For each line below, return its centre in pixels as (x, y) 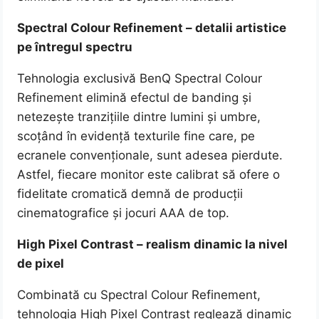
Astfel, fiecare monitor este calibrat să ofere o (149, 175)
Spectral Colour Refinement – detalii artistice (152, 28)
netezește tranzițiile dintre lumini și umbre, (139, 117)
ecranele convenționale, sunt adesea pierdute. (150, 156)
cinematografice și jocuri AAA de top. (124, 213)
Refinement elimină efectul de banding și (135, 98)
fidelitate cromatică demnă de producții (130, 194)
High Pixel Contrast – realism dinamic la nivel (153, 245)
